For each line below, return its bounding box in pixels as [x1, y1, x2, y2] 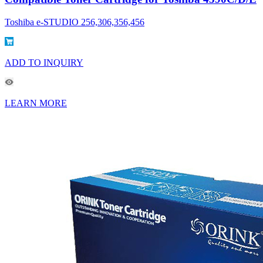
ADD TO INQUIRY [5, 57, 83, 68]
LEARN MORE [5, 97, 67, 108]
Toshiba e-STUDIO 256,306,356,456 [5, 16, 144, 27]
